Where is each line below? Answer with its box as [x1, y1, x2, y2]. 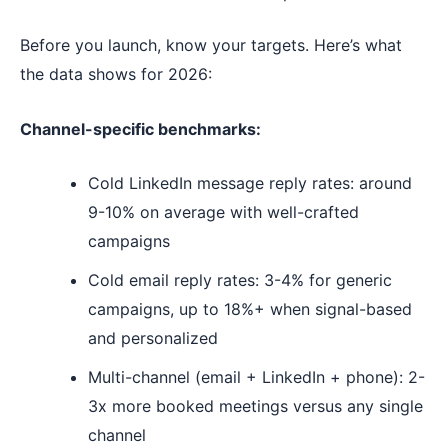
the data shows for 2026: [20, 64, 212, 85]
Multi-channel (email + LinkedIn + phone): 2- [88, 367, 425, 388]
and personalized [88, 328, 218, 349]
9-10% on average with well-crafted [88, 202, 359, 223]
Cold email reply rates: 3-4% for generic [88, 270, 392, 291]
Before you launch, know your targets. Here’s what [20, 35, 402, 56]
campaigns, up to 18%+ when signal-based [88, 299, 412, 320]
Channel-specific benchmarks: [20, 118, 261, 139]
